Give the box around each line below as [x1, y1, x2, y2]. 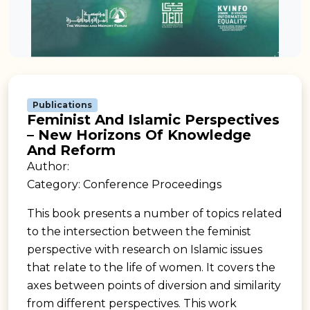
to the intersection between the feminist [27, 224, 251, 238]
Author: [27, 159, 69, 173]
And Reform [27, 141, 116, 158]
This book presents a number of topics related [27, 206, 282, 220]
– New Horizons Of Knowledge [27, 126, 251, 143]
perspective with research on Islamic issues [27, 242, 262, 256]
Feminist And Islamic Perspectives [27, 111, 280, 128]
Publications [33, 99, 92, 110]
